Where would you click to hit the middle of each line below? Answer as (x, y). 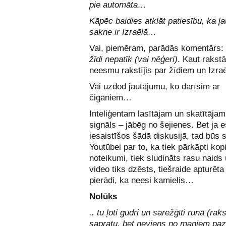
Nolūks (103, 196)
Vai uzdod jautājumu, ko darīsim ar (155, 87)
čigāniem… (110, 98)
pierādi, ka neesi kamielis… (142, 180)
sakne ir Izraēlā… (123, 32)
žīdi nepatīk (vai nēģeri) (133, 59)
